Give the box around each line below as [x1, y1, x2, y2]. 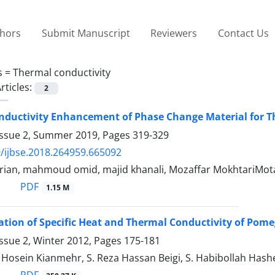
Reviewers [150, 26, 198, 40]
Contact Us [217, 26, 269, 40]
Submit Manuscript [41, 26, 130, 40]
